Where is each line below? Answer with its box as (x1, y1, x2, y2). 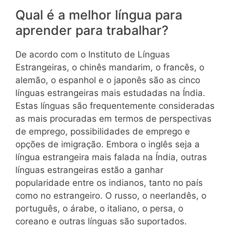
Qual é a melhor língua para (15, 7, 182, 23)
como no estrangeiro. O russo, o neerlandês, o (15, 190, 206, 201)
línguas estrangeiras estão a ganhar (15, 165, 163, 176)
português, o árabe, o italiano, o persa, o (15, 203, 183, 214)
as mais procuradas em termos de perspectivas (15, 113, 212, 124)
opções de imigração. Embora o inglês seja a (15, 139, 200, 150)
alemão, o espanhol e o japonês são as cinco (15, 75, 200, 86)
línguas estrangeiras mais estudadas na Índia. (15, 88, 205, 99)
